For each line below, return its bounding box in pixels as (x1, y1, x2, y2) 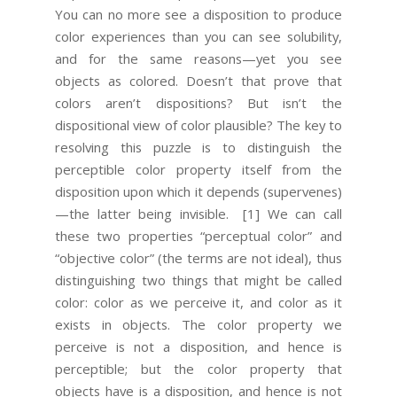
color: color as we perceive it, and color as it (55, 292, 342, 311)
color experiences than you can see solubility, (55, 27, 342, 45)
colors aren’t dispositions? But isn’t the (55, 93, 342, 112)
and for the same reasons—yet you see (55, 49, 342, 67)
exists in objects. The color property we (55, 315, 342, 333)
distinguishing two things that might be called (55, 270, 342, 289)
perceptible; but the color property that (55, 359, 342, 378)
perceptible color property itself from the (55, 160, 342, 178)
